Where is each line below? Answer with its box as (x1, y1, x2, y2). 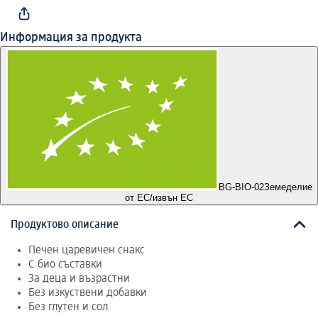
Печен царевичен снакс (28, 244, 145, 256)
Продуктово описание (11, 219, 119, 231)
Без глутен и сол (28, 301, 108, 313)
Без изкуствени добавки (28, 287, 147, 299)
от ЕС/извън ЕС (125, 192, 193, 204)
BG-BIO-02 (219, 182, 264, 193)
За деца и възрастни (28, 273, 130, 285)
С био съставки (28, 258, 102, 270)
